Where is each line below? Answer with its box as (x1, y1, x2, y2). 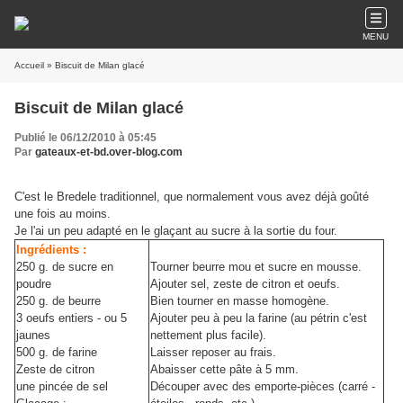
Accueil (14, 60, 44, 70)
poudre (16, 277, 51, 291)
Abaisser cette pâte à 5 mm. (150, 363, 299, 376)
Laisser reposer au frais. (150, 345, 276, 359)
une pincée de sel (16, 380, 108, 393)
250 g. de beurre (16, 294, 101, 308)
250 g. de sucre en (16, 260, 113, 273)
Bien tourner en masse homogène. (150, 294, 329, 308)
